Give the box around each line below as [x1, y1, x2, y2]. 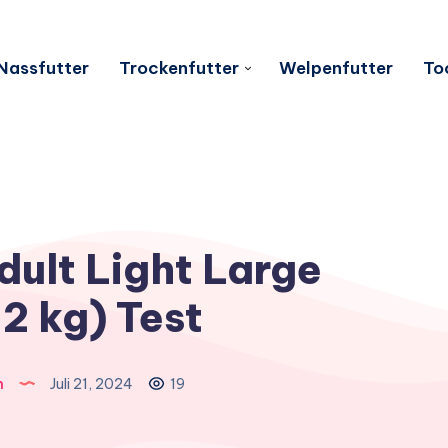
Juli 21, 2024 [46, 374, 136, 393]
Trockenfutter [118, 56, 239, 79]
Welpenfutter [278, 56, 393, 79]
